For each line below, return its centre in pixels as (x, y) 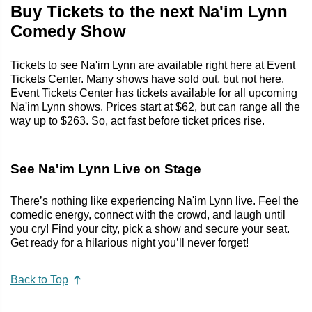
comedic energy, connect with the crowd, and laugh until (148, 214)
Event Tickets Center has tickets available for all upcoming (154, 93)
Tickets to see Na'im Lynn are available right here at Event (153, 65)
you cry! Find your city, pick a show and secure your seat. (150, 228)
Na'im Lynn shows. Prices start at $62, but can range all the (155, 107)
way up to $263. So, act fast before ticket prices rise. (138, 120)
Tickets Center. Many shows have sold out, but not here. (147, 79)
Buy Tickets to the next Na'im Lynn (149, 11)
